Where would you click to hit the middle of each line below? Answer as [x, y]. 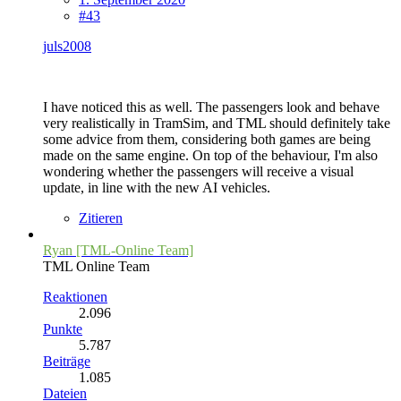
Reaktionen [75, 296]
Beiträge [67, 361]
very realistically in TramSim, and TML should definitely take [217, 123]
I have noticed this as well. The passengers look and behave [211, 107]
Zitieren [101, 218]
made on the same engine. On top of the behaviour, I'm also [210, 155]
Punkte [63, 328]
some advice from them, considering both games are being [207, 139]
